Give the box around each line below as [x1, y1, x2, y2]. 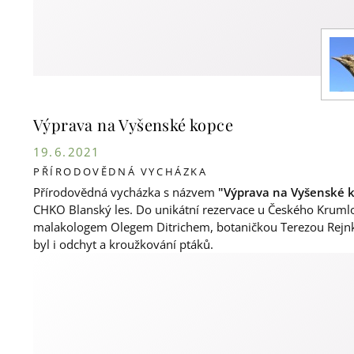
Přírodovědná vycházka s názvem [33, 183, 219, 200]
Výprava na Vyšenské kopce [33, 113, 234, 135]
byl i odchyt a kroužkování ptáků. [33, 235, 214, 252]
